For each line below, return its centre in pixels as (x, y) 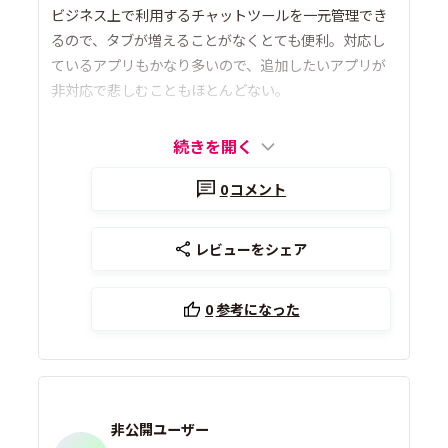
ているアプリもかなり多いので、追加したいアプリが (219, 65)
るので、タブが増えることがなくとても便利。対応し (218, 40)
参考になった (257, 309)
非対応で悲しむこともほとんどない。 (170, 90)
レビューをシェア (251, 249)
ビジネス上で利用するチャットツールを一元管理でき (219, 15)
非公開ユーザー (160, 428)
